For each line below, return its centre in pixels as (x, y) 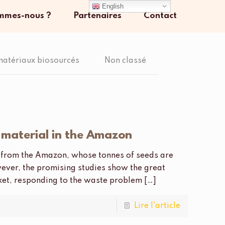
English (112, 6)
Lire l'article (157, 206)
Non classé (125, 61)
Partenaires (98, 16)
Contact (160, 16)
